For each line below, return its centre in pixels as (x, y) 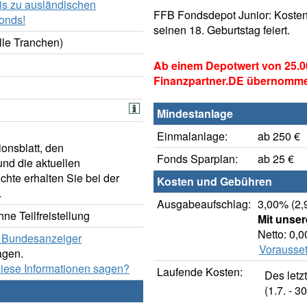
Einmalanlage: (192, 136)
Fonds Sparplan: (197, 159)
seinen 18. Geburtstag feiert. (222, 30)
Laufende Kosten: (200, 272)
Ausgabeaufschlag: (204, 204)
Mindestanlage (195, 114)
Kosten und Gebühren (214, 182)
